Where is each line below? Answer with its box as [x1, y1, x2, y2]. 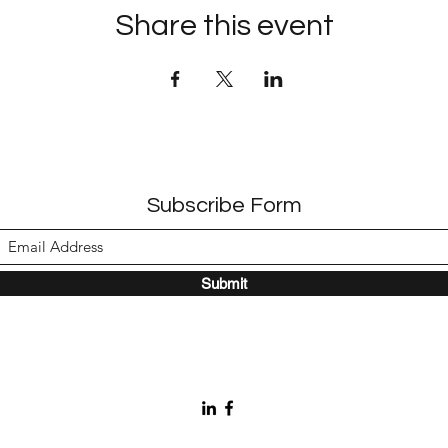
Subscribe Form [146, 194, 302, 217]
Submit [201, 275, 247, 292]
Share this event [114, 10, 334, 41]
